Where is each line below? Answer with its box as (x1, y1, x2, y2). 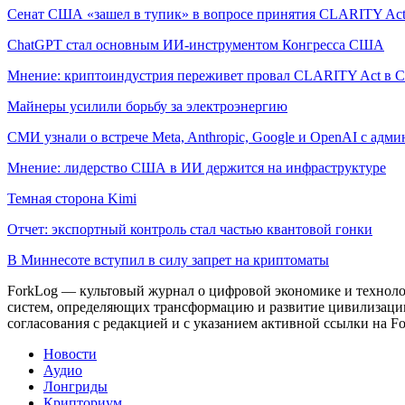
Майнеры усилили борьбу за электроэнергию (7, 98, 287, 114)
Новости (43, 345, 97, 362)
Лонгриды (43, 378, 108, 394)
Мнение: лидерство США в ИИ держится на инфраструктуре (7, 159, 386, 175)
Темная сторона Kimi (7, 190, 137, 206)
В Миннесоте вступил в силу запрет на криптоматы (7, 251, 329, 268)
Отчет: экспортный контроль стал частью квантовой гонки (7, 221, 372, 237)
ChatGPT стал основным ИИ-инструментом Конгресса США (7, 36, 384, 52)
